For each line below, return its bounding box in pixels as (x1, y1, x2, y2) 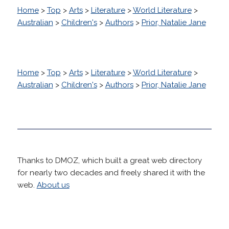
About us (36, 180, 70, 190)
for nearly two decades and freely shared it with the (17, 168, 205, 177)
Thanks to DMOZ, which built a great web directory (17, 155, 202, 165)
